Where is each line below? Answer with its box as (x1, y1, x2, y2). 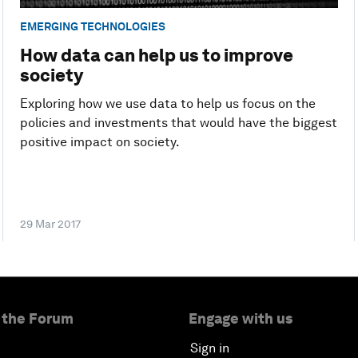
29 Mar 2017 (19, 217, 81, 231)
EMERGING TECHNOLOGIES (19, 20, 165, 34)
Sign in (190, 340, 229, 356)
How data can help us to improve (19, 45, 293, 66)
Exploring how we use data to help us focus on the (19, 96, 316, 112)
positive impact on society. (19, 134, 180, 150)
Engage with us (189, 310, 292, 328)
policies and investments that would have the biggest (19, 115, 337, 131)
